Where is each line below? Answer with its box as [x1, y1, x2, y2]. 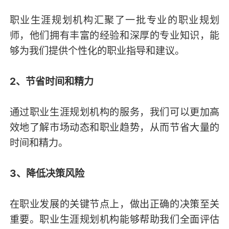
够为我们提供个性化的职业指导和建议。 [9, 44, 185, 57]
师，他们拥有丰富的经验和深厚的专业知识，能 [9, 29, 220, 42]
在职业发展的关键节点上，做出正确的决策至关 [9, 198, 220, 211]
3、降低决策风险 [9, 167, 84, 180]
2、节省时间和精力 [9, 75, 94, 88]
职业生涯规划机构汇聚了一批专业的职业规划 [9, 14, 220, 27]
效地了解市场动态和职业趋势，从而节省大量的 [9, 121, 220, 134]
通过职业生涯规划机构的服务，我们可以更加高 [9, 106, 220, 119]
